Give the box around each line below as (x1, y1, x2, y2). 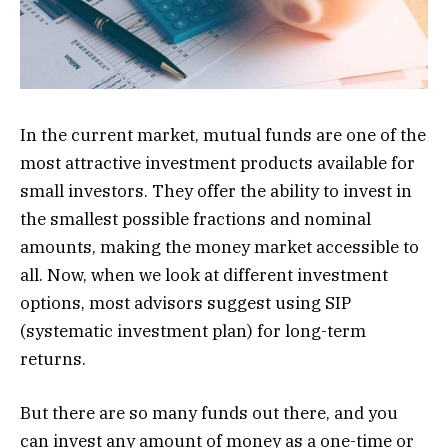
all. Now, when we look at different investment (20, 264, 388, 287)
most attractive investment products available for (20, 152, 415, 175)
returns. (20, 348, 86, 371)
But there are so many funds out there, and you (20, 402, 398, 425)
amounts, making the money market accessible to (20, 236, 419, 259)
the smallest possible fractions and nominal (20, 208, 371, 231)
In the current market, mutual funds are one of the (20, 124, 426, 147)
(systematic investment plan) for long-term (20, 320, 366, 343)
